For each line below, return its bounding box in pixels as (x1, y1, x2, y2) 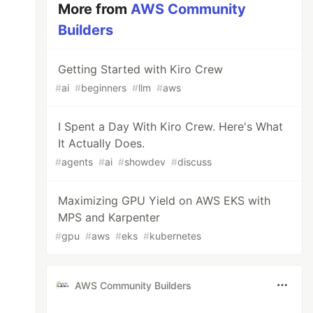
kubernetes (150, 230, 202, 242)
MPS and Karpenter (58, 210, 161, 224)
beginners (81, 82, 127, 94)
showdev (124, 156, 166, 168)
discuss (177, 156, 212, 168)
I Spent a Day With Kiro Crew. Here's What (58, 119, 284, 133)
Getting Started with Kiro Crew (58, 62, 224, 76)
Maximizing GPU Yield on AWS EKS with (58, 194, 271, 208)
